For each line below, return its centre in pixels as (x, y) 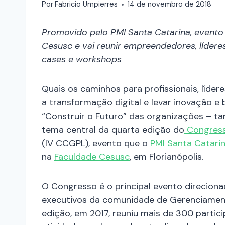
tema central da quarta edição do (113, 130)
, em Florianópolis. (166, 157)
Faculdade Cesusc (92, 157)
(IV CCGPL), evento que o (96, 143)
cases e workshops (82, 60)
